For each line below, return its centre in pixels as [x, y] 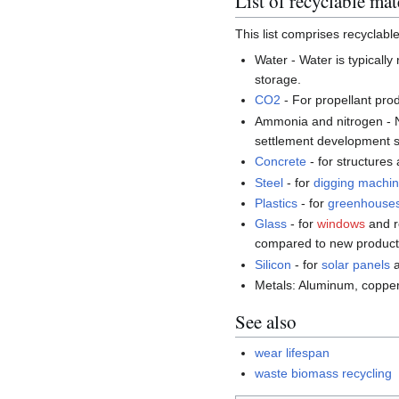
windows [342, 224]
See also [266, 321]
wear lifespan [293, 352]
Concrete [281, 162]
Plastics [277, 203]
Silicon [273, 264]
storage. [278, 79]
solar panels [356, 264]
